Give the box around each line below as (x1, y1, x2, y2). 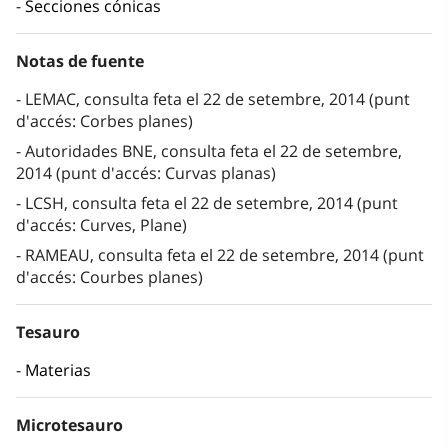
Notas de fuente (16, 50, 144, 73)
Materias (25, 359, 91, 382)
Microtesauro (16, 414, 123, 437)
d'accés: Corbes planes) (16, 110, 193, 133)
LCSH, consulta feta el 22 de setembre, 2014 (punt (25, 192, 398, 215)
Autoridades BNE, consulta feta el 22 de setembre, (25, 140, 402, 163)
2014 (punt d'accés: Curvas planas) (16, 162, 276, 185)
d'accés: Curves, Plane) (16, 214, 187, 237)
